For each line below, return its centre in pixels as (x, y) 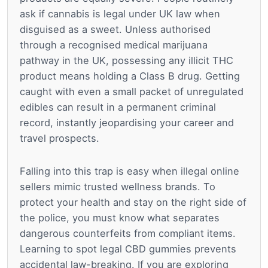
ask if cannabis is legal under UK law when (120, 14)
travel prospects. (60, 138)
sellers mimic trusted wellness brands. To (118, 186)
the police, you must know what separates (120, 217)
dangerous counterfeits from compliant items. (128, 233)
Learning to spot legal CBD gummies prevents (128, 249)
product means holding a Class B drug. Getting (130, 76)
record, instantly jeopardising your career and (127, 123)
